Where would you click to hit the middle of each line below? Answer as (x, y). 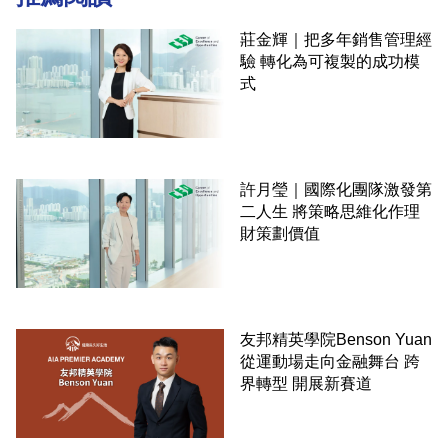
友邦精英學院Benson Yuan (336, 339)
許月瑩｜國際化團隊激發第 (336, 189)
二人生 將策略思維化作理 (330, 211)
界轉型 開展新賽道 (306, 383)
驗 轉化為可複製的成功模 (330, 62)
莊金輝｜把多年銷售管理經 (336, 40)
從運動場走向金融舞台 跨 (330, 361)
